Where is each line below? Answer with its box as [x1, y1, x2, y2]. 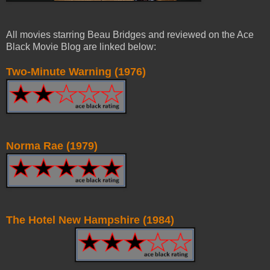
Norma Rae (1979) [6, 139, 98, 152]
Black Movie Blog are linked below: [6, 41, 156, 52]
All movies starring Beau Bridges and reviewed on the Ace [6, 29, 254, 40]
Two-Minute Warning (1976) [6, 65, 146, 78]
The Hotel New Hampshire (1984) [6, 213, 174, 226]
